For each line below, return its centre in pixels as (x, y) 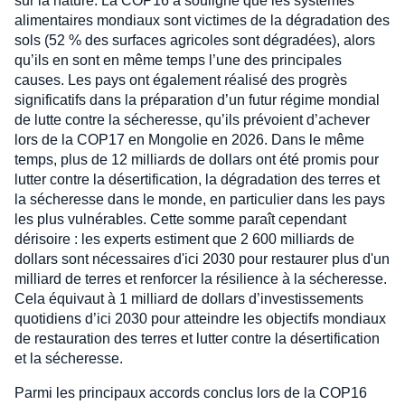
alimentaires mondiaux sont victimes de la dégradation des (202, 21)
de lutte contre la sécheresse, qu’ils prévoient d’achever (192, 120)
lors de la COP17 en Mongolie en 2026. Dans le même (189, 140)
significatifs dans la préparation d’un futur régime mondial (197, 100)
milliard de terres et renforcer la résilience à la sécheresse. (201, 279)
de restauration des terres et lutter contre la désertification (197, 339)
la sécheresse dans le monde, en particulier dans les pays (200, 200)
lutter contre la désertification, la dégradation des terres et (197, 180)
